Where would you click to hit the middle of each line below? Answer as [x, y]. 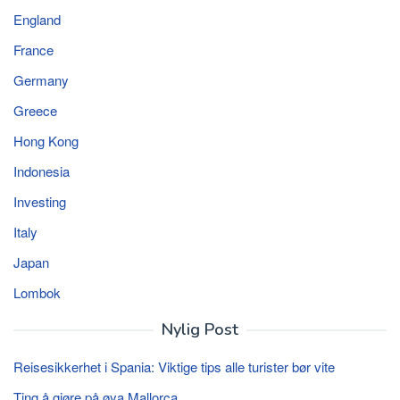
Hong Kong [46, 140]
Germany [41, 79]
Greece [35, 110]
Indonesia [42, 171]
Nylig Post [200, 329]
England [37, 19]
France [33, 49]
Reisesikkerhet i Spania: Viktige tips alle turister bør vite [174, 366]
